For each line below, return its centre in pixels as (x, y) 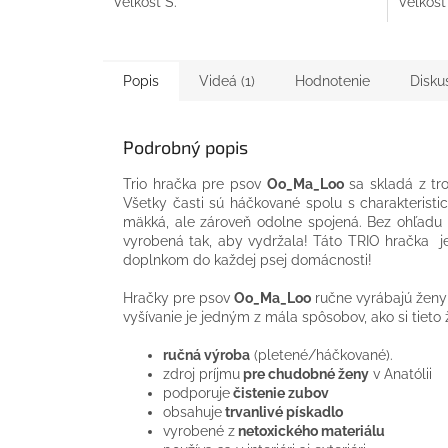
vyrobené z (199, 430)
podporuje (196, 392)
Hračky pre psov (179, 297)
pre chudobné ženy (304, 373)
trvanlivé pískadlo (282, 411)
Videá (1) (227, 80)
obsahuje (192, 411)
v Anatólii (400, 373)
